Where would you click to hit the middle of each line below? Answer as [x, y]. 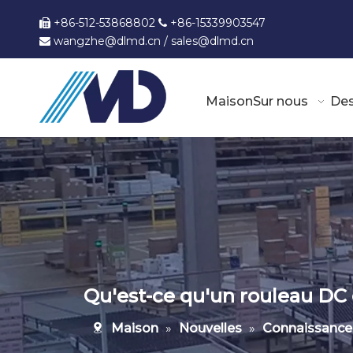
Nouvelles [210, 328]
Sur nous [280, 101]
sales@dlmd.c [209, 41]
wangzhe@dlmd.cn [107, 41]
